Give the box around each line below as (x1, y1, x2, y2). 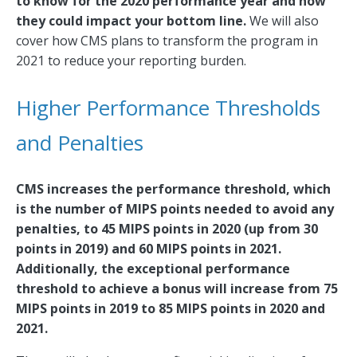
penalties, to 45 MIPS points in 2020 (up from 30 (16, 220, 318, 238)
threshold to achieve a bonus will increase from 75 (16, 280, 338, 298)
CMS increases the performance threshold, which (16, 180, 331, 198)
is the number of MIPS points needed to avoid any (16, 200, 334, 218)
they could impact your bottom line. (16, 12, 249, 30)
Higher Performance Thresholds (16, 93, 320, 123)
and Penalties (16, 128, 143, 158)
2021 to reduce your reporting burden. (16, 52, 246, 70)
